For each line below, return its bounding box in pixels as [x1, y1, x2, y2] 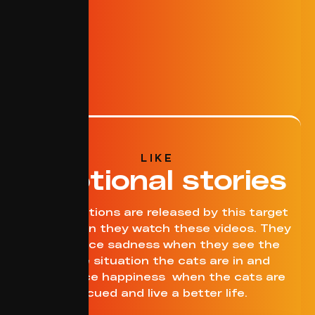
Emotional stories [28, 161, 287, 195]
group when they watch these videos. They [24, 221, 291, 235]
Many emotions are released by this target [27, 205, 288, 219]
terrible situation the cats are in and [45, 253, 270, 267]
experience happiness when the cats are [30, 269, 285, 283]
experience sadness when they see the [35, 237, 280, 251]
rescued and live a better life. [67, 285, 247, 300]
